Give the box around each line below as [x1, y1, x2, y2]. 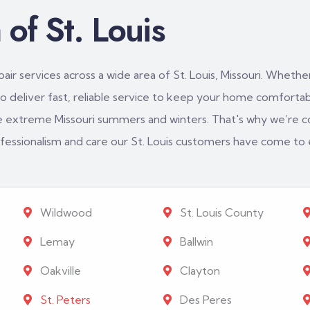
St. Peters [37, 292, 91, 307]
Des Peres [176, 292, 232, 307]
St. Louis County [176, 205, 264, 219]
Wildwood [37, 205, 93, 219]
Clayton [176, 263, 220, 277]
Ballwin [176, 234, 213, 248]
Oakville [37, 263, 82, 277]
